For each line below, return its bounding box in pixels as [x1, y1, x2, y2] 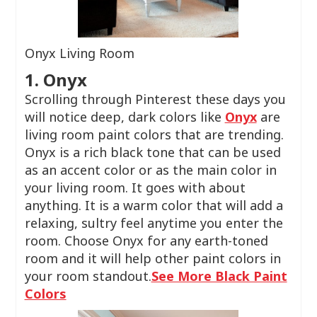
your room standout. [24, 267, 151, 284]
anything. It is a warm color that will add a [24, 197, 283, 214]
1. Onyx [24, 68, 87, 91]
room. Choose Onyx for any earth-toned [24, 232, 268, 249]
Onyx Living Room [24, 45, 134, 62]
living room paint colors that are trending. [24, 126, 284, 143]
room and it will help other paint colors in [24, 250, 281, 267]
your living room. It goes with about [24, 179, 246, 196]
